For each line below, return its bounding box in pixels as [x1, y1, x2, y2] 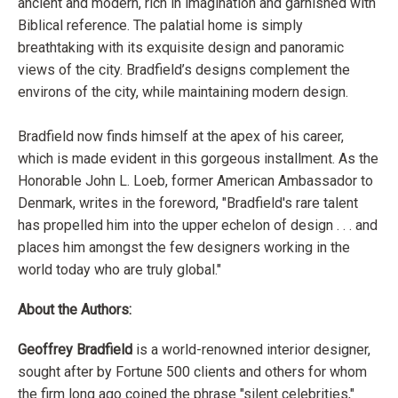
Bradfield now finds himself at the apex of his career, [18, 128, 344, 146]
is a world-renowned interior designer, [132, 341, 370, 359]
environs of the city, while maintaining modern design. [18, 84, 348, 101]
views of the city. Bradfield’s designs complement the [18, 61, 350, 79]
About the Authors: [18, 301, 131, 319]
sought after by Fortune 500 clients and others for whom [18, 363, 367, 381]
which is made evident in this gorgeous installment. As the [18, 150, 378, 168]
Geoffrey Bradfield [18, 341, 132, 359]
